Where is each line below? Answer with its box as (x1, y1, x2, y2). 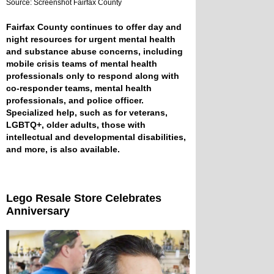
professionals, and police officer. (6, 95, 144, 106)
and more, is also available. (6, 144, 120, 155)
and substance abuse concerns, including (6, 46, 183, 57)
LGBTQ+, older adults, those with (6, 120, 146, 130)
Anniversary (6, 205, 70, 218)
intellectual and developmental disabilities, (6, 132, 186, 143)
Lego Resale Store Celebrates (6, 192, 161, 205)
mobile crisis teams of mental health (6, 59, 157, 69)
